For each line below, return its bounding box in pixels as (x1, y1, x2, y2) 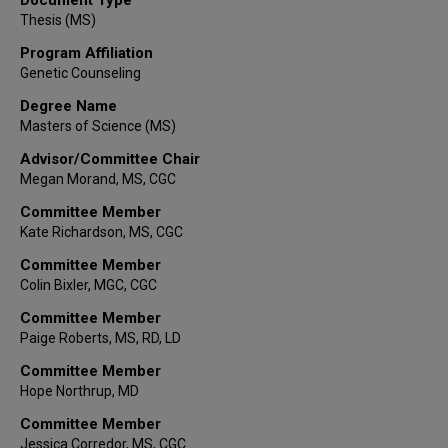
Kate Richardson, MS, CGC (20, 223, 183, 240)
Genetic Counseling (20, 64, 141, 81)
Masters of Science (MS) (20, 117, 176, 134)
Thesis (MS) (20, 11, 96, 28)
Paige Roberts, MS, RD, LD (20, 329, 181, 346)
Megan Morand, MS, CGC (20, 170, 176, 187)
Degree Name (20, 96, 117, 115)
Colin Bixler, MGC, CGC (20, 276, 157, 293)
